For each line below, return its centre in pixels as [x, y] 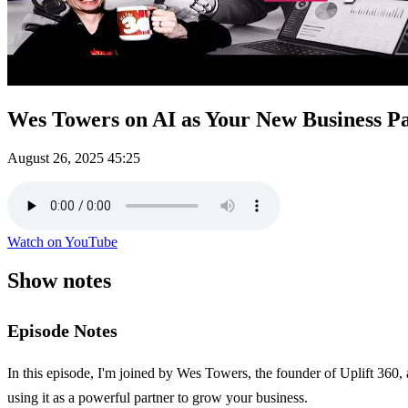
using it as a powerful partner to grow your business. [158, 397]
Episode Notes [62, 330]
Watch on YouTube [62, 241]
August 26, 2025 [56, 158]
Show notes [59, 280]
